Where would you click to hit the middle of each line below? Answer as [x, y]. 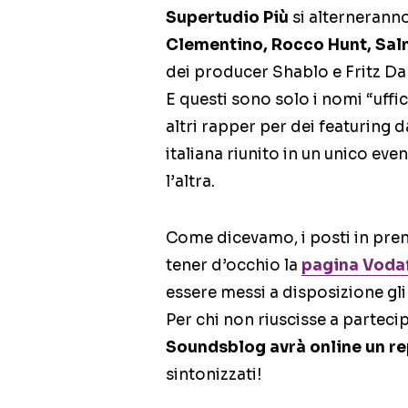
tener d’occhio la [234, 266]
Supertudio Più [227, 18]
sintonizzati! [214, 375]
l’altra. [190, 182]
